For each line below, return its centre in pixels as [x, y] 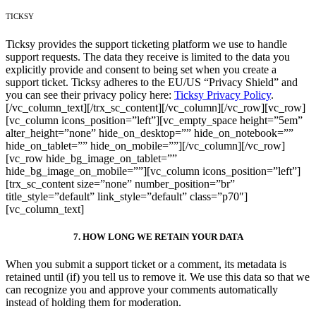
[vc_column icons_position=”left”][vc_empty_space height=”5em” [154, 120]
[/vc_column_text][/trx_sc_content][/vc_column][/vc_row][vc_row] [156, 107]
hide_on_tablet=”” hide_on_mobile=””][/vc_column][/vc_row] [145, 145]
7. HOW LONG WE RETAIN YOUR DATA [158, 237]
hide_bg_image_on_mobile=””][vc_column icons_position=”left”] [153, 171]
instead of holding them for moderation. [93, 303]
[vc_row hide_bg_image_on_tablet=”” [91, 158]
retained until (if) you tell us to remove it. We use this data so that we [158, 277]
